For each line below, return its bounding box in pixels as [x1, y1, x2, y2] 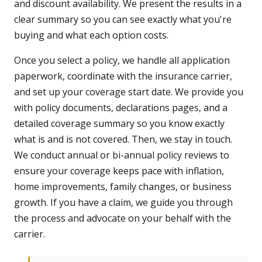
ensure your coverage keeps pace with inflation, [14, 164, 224, 178]
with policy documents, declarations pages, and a [14, 101, 227, 115]
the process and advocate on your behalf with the [14, 212, 231, 225]
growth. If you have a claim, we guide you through [14, 196, 233, 209]
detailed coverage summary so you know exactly [14, 117, 225, 130]
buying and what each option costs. [14, 29, 168, 42]
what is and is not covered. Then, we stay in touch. [14, 133, 232, 146]
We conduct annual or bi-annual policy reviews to [14, 149, 229, 162]
